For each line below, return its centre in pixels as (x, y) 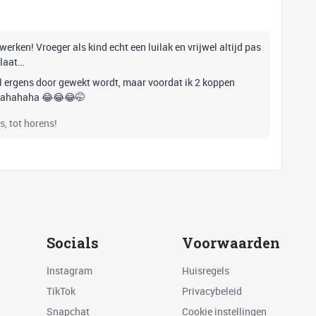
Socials (72, 243)
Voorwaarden (231, 243)
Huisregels (205, 270)
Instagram (69, 270)
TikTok (61, 291)
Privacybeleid (212, 291)
